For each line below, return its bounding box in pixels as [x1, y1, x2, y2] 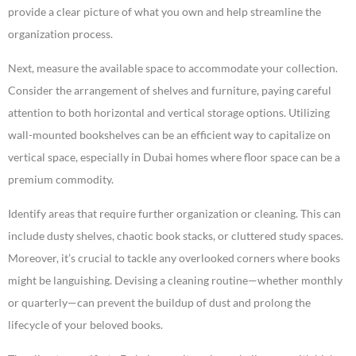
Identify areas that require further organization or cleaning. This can [8, 207, 341, 221]
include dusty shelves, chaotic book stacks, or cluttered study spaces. [8, 229, 343, 243]
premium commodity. [8, 172, 114, 187]
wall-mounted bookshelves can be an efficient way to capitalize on [8, 128, 331, 142]
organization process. [8, 27, 113, 41]
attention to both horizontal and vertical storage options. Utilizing [8, 106, 330, 120]
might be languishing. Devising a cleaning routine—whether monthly [8, 273, 342, 288]
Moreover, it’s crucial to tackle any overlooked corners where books [8, 251, 340, 265]
